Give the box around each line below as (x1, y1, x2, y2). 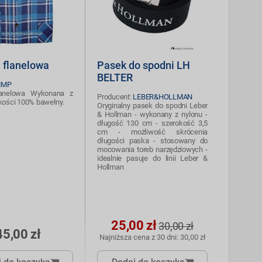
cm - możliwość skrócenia (97, 127, 208, 137)
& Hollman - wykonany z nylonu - (97, 110, 208, 119)
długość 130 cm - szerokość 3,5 (97, 119, 208, 128)
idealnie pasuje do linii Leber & (97, 154, 208, 163)
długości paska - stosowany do (97, 136, 208, 146)
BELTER (97, 71, 133, 84)
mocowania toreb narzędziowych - (97, 145, 208, 154)
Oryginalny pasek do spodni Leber (97, 101, 208, 111)
